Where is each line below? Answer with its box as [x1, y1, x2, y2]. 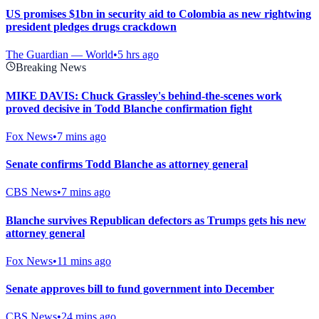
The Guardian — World [6, 48, 113, 61]
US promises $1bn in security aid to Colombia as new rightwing [6, 8, 311, 21]
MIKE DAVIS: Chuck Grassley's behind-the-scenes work [6, 89, 282, 102]
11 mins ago [57, 254, 111, 267]
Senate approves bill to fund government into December [6, 283, 274, 296]
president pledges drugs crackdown [6, 21, 177, 33]
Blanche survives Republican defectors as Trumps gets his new [6, 214, 306, 226]
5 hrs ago [117, 48, 159, 61]
